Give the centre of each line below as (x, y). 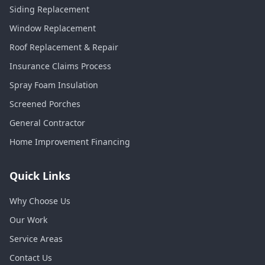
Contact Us (31, 258)
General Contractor (47, 123)
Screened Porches (45, 104)
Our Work (28, 220)
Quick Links (40, 176)
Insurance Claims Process (60, 66)
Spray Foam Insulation (54, 85)
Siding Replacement (49, 9)
